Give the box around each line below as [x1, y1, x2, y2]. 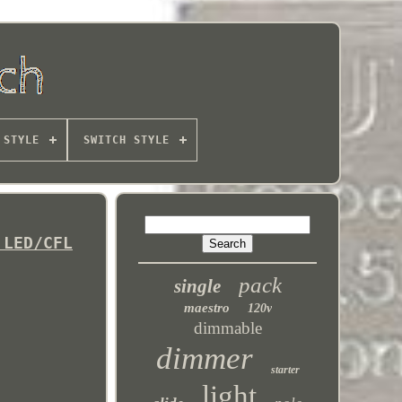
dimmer [155, 341, 253, 376]
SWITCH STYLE [83, 134, 170, 146]
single [173, 275, 221, 297]
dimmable [193, 319, 262, 337]
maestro [183, 301, 230, 315]
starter [270, 363, 300, 376]
